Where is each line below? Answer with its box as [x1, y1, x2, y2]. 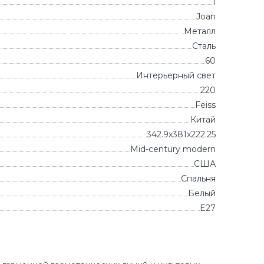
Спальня [181, 173, 216, 184]
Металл [184, 26, 216, 37]
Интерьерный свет [136, 70, 216, 81]
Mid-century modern [130, 144, 216, 154]
